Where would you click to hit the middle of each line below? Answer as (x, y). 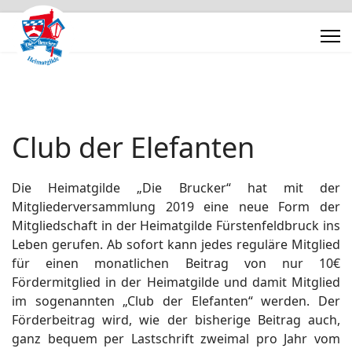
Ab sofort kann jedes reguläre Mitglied (224, 244)
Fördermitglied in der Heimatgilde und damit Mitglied (176, 282)
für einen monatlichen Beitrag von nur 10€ (176, 263)
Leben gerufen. (59, 244)
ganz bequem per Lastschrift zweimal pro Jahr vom (176, 339)
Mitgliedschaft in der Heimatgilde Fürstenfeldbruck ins (176, 225)
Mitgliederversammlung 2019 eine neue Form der (176, 207)
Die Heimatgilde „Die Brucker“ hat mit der (176, 188)
